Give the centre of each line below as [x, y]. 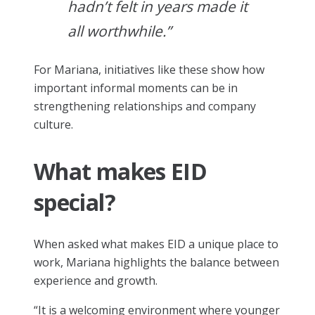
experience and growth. [96, 280]
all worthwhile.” [119, 31]
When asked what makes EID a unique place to [156, 244]
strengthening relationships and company [145, 106]
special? [75, 202]
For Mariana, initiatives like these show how [149, 69]
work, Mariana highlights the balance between [156, 262]
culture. [53, 124]
